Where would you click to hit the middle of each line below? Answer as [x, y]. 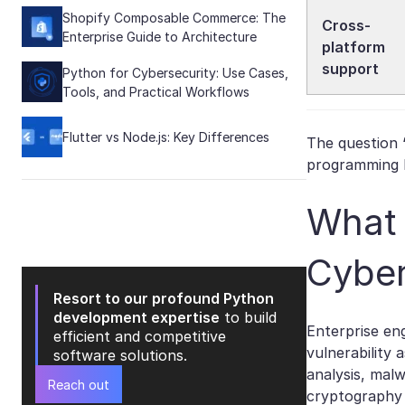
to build [248, 317]
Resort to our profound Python [164, 298]
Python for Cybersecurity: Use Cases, [175, 72]
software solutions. [120, 355]
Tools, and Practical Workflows [156, 91]
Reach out [79, 384]
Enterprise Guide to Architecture [160, 36]
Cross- [346, 25]
